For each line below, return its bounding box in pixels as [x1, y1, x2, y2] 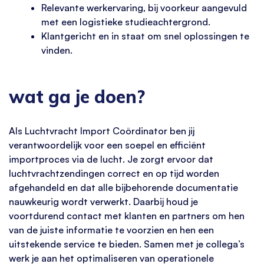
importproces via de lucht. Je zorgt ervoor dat [9, 153, 213, 165]
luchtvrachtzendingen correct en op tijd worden [9, 167, 219, 179]
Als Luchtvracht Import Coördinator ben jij [9, 124, 194, 137]
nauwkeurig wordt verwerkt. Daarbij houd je [9, 195, 198, 207]
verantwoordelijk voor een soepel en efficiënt [9, 138, 206, 151]
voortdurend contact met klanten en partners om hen [9, 209, 245, 222]
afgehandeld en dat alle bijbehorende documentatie [9, 181, 238, 193]
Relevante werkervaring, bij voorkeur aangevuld [41, 2, 247, 14]
